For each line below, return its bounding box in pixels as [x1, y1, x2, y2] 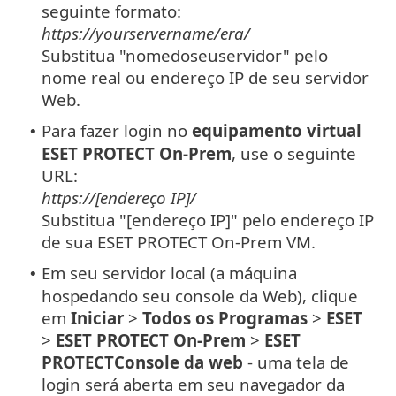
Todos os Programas [142, 306, 308, 329]
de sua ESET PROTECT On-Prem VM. [42, 230, 316, 253]
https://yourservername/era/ [42, 21, 250, 44]
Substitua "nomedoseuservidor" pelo [42, 43, 328, 66]
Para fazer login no [42, 118, 192, 141]
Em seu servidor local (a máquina [42, 261, 297, 284]
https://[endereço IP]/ [42, 186, 196, 209]
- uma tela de [243, 350, 349, 373]
